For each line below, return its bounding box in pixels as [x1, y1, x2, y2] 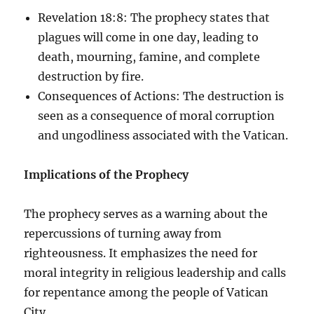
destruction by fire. [38, 69, 144, 83]
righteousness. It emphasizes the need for [24, 245, 258, 260]
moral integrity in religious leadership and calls [24, 265, 287, 280]
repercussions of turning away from [24, 226, 222, 240]
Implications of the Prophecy [24, 167, 189, 182]
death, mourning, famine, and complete [38, 49, 261, 64]
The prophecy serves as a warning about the [24, 206, 268, 221]
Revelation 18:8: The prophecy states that [38, 10, 271, 25]
